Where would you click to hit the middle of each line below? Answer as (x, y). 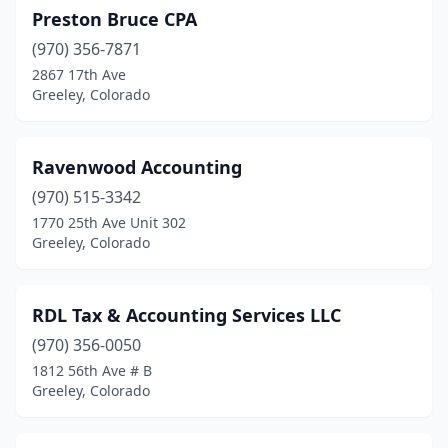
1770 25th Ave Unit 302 (109, 222)
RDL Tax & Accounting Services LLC (186, 315)
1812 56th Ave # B (92, 370)
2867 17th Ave (79, 74)
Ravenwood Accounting (137, 167)
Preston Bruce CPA (114, 19)
